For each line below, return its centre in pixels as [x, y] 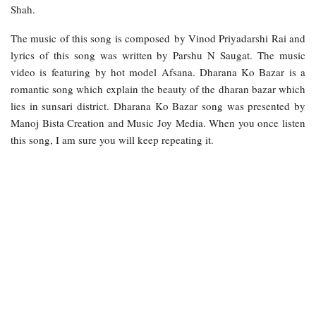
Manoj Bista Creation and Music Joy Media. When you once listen [158, 122]
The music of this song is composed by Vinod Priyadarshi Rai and [158, 38]
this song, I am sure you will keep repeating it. [112, 139]
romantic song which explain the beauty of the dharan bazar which [158, 89]
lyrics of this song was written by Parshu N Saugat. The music [158, 55]
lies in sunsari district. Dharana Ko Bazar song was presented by [158, 105]
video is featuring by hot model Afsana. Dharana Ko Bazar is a [158, 72]
